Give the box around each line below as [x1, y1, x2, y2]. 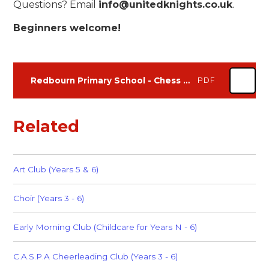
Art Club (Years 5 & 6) [13, 164, 99, 174]
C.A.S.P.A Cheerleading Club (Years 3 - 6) [13, 251, 178, 261]
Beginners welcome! [13, 22, 121, 34]
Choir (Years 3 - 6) [13, 193, 85, 204]
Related [13, 116, 80, 136]
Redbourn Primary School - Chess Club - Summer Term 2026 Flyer [183, 76, 190, 86]
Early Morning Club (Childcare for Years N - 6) [13, 222, 198, 232]
